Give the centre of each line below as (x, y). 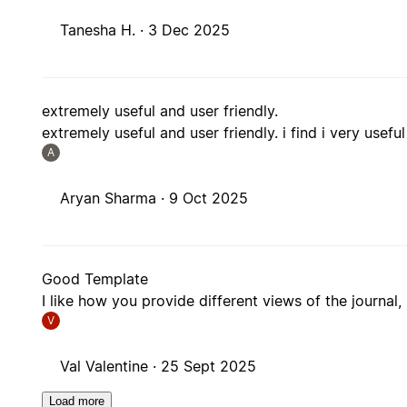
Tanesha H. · (104, 30)
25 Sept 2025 (209, 367)
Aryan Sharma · (115, 199)
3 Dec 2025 (189, 30)
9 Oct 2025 (209, 199)
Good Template (95, 279)
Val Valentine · (111, 367)
